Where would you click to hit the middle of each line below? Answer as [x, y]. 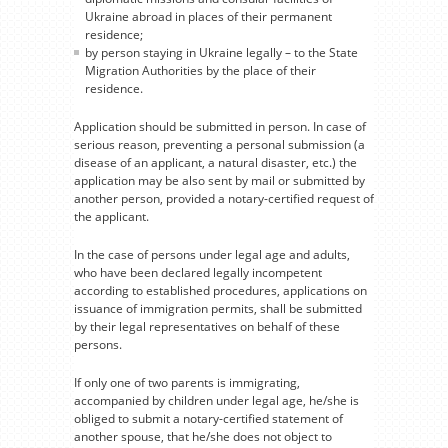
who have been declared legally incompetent [198, 272]
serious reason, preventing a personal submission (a [219, 144]
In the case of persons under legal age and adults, [212, 254]
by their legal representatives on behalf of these [207, 326]
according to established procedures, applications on [220, 290]
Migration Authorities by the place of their [200, 70]
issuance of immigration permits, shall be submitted [218, 308]
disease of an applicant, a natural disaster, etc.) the [215, 162]
